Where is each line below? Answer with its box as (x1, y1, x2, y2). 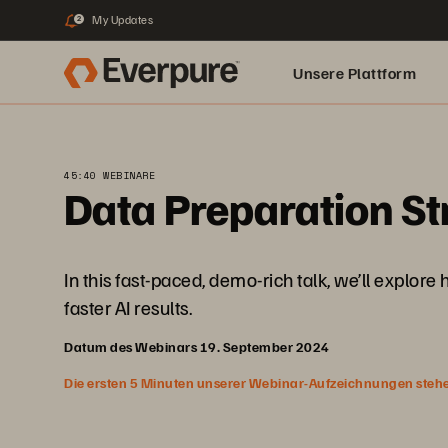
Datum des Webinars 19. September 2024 (64, 338, 330, 355)
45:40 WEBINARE (64, 168, 155, 183)
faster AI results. (64, 294, 192, 320)
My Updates (92, 12, 153, 27)
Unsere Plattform (293, 63, 416, 83)
